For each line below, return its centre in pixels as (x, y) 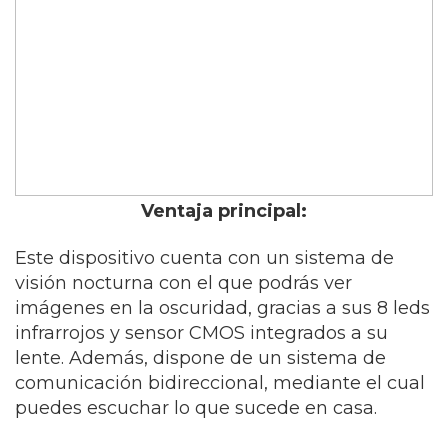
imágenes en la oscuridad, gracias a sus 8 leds (222, 308)
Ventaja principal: (224, 211)
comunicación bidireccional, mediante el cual (220, 383)
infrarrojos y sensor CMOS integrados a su (201, 333)
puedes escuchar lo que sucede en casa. (196, 408)
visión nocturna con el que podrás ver (183, 283)
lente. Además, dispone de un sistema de (200, 358)
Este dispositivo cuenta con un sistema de (204, 258)
